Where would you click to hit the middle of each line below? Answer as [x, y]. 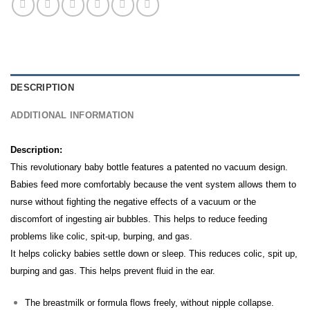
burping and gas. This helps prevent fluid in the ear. [113, 271]
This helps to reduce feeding [210, 219]
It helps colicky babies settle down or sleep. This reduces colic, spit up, [154, 254]
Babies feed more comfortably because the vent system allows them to [153, 184]
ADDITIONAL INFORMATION [72, 115]
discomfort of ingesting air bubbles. [82, 219]
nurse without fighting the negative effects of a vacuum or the [133, 202]
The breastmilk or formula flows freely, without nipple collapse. [149, 302]
